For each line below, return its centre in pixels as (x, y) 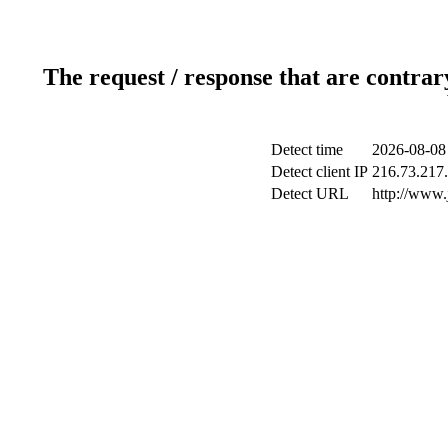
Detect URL (309, 193)
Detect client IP (319, 171)
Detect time (306, 149)
